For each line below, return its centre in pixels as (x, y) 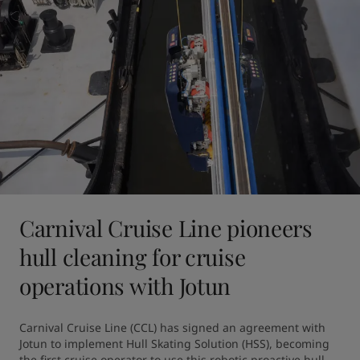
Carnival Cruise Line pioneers (166, 228)
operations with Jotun (125, 286)
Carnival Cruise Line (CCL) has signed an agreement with (172, 327)
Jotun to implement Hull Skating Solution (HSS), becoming (174, 344)
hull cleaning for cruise (133, 257)
